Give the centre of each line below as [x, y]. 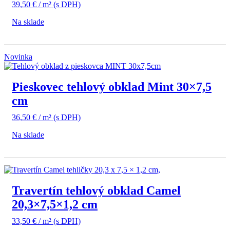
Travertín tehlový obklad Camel [96, 191]
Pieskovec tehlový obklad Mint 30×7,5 [112, 87]
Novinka [18, 57]
